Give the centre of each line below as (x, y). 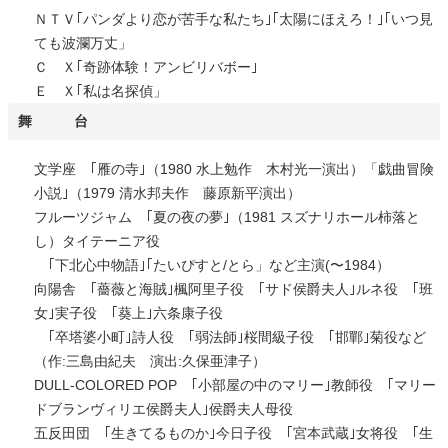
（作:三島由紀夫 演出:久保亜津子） (149, 360)
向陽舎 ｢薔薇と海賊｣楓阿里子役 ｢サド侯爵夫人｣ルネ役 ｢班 (233, 288)
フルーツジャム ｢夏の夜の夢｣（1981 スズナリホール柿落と (226, 216)
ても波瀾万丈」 (82, 43)
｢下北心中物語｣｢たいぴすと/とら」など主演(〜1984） (211, 264)
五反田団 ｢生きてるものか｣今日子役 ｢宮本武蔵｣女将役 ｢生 (233, 432)
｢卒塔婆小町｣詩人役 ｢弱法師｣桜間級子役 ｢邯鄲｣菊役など (229, 336)
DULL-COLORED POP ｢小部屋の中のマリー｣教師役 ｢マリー (234, 384)
